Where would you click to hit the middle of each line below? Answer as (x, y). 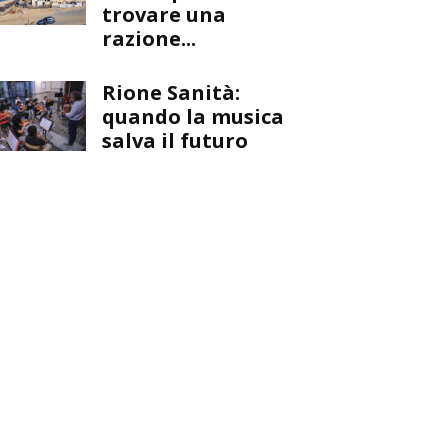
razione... (149, 38)
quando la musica (193, 116)
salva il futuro (175, 140)
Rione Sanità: (171, 92)
